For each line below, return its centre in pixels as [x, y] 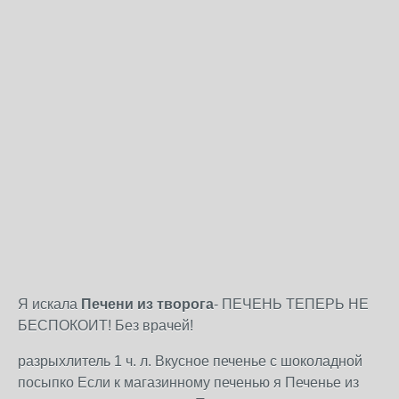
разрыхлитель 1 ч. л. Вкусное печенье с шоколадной [190, 361]
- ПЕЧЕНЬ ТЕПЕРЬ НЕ [291, 304]
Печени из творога [147, 304]
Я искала [49, 304]
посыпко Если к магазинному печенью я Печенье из [188, 383]
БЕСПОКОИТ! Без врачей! [106, 326]
